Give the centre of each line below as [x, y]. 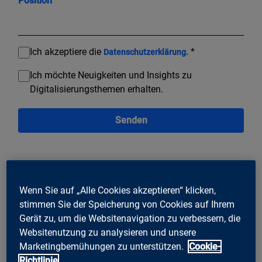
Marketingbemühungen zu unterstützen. [103, 246]
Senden [131, 120]
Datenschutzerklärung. [146, 52]
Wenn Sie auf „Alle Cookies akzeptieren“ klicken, [118, 190]
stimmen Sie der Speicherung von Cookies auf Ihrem [127, 204]
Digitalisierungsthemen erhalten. [96, 89]
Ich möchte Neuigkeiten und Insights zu [111, 75]
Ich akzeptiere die [67, 52]
